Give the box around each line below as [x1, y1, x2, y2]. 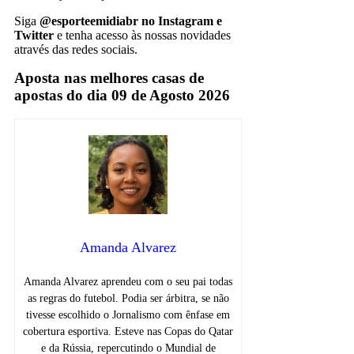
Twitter [14, 28, 54, 42]
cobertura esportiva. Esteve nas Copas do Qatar [23, 326, 234, 338]
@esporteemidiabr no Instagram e [40, 13, 222, 28]
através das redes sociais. [14, 42, 137, 56]
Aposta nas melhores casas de [14, 69, 204, 86]
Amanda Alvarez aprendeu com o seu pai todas [24, 276, 233, 288]
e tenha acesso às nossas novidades [54, 28, 231, 42]
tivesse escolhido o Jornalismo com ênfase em [26, 309, 231, 322]
